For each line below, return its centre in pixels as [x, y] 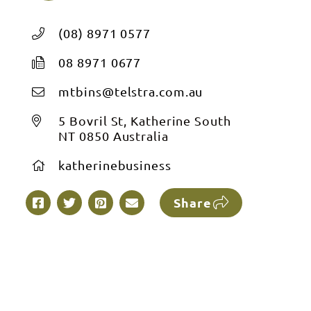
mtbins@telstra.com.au [131, 91]
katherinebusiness [115, 165]
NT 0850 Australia [114, 136]
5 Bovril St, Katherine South [145, 120]
